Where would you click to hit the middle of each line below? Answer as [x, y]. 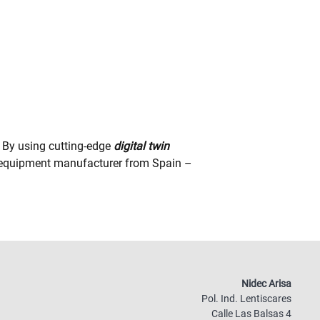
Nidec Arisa [266, 284]
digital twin [141, 146]
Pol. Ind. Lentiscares [246, 299]
